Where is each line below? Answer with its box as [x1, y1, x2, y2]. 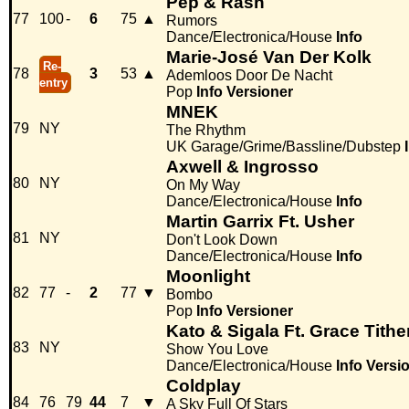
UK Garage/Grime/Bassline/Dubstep [166, 139, 401, 155]
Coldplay [166, 376, 241, 396]
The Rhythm [166, 122, 246, 139]
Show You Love [166, 341, 268, 358]
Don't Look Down [166, 232, 278, 248]
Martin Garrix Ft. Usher [166, 212, 354, 232]
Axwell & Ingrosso [166, 157, 319, 177]
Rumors [166, 13, 217, 29]
